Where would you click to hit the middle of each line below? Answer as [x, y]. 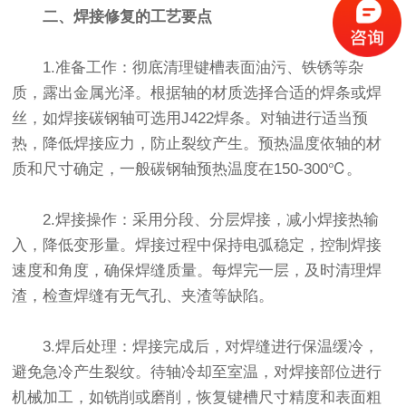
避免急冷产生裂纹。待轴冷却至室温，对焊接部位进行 [197, 372]
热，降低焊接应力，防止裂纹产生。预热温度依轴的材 [197, 144]
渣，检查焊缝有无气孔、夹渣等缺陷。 [143, 296]
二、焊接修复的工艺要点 [128, 17]
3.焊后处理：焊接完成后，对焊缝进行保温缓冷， [211, 347]
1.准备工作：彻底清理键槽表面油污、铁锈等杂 [203, 68]
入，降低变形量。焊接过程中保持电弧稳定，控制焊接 [197, 246]
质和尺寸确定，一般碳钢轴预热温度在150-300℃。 [187, 169]
